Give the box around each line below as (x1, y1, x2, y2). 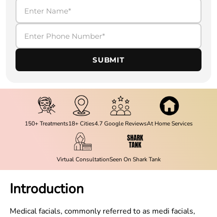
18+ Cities (68, 120, 94, 127)
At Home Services (146, 120, 193, 127)
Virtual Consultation (56, 155, 109, 163)
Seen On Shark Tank (109, 155, 161, 163)
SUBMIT (92, 55, 125, 64)
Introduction (10, 180, 84, 198)
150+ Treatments (24, 120, 68, 127)
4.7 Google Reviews (94, 120, 147, 127)
